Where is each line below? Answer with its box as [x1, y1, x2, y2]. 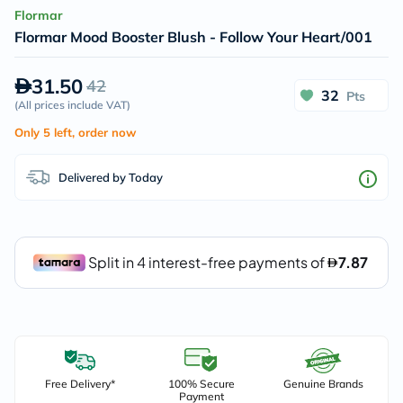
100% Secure [167, 377, 235, 390]
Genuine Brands [282, 377, 363, 390]
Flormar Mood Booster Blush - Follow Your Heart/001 [14, 28, 372, 46]
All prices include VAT [18, 98, 127, 112]
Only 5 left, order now [14, 125, 136, 139]
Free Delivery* [44, 377, 115, 390]
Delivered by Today [58, 169, 163, 184]
